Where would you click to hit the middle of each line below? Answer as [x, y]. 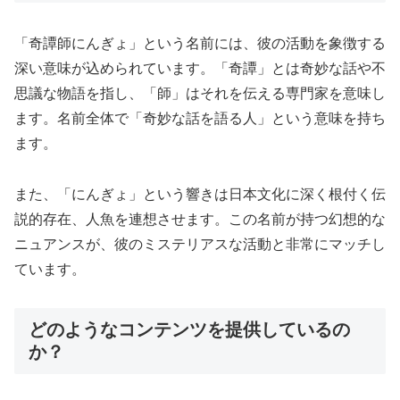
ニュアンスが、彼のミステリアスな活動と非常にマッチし [200, 245]
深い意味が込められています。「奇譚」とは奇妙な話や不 [200, 69]
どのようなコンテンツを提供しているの [189, 329]
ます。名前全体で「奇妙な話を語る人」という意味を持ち [200, 119]
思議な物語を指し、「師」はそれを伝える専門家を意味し [200, 94]
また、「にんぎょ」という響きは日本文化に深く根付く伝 [200, 195]
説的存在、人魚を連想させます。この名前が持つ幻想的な [200, 220]
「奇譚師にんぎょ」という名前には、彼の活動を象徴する [200, 44]
